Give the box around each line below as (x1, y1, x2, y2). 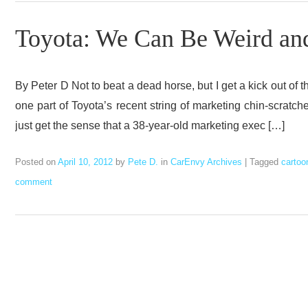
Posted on (15, 156, 58, 167)
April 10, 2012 (58, 156, 113, 167)
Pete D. (128, 156, 158, 167)
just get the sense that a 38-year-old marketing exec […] (15, 118, 285, 131)
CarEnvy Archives (170, 156, 242, 167)
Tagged (250, 156, 281, 167)
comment (15, 176, 52, 187)
